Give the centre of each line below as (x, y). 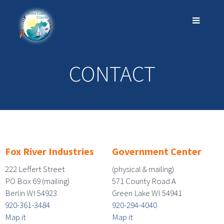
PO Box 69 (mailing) (37, 181)
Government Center (157, 151)
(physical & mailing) (143, 169)
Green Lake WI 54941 (147, 193)
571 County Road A (144, 181)
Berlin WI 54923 (31, 193)
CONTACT (112, 73)
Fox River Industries (49, 151)
